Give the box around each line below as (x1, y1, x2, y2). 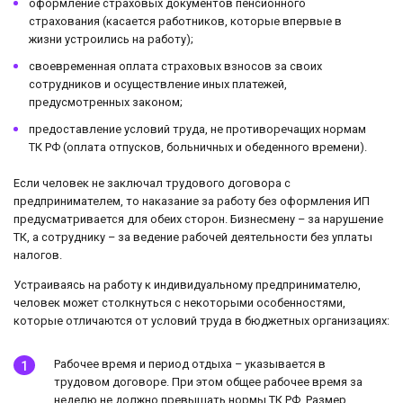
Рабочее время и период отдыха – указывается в (54, 356, 326, 371)
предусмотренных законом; (29, 95, 183, 109)
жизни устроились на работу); (29, 32, 193, 46)
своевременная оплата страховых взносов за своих (29, 59, 322, 73)
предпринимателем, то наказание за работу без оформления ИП (13, 194, 370, 208)
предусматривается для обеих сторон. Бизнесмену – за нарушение (13, 212, 383, 226)
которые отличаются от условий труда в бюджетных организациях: (13, 313, 390, 327)
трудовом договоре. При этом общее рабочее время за (54, 374, 363, 389)
